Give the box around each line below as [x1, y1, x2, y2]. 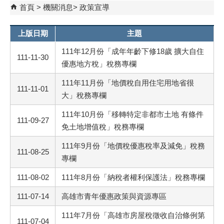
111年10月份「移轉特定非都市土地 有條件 [61, 110, 203, 118]
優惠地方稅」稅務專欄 [61, 59, 136, 68]
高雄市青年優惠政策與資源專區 [61, 192, 166, 200]
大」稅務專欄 [61, 91, 106, 99]
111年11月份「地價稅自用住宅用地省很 [61, 78, 194, 87]
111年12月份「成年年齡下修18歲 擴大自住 [61, 47, 204, 55]
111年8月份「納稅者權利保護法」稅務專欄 [61, 173, 205, 181]
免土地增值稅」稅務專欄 [61, 122, 144, 131]
